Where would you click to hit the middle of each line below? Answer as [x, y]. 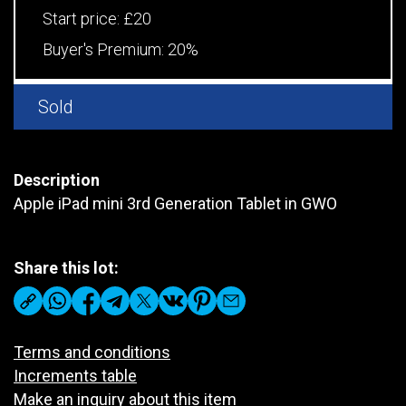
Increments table [75, 375]
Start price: [83, 18]
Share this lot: [66, 267]
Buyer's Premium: [105, 49]
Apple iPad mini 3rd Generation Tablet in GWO [175, 203]
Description [57, 179]
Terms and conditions [92, 352]
